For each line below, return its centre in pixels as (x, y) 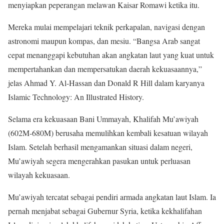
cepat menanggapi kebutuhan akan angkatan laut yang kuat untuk (111, 55)
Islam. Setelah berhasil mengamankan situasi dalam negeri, (100, 147)
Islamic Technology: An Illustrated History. (76, 97)
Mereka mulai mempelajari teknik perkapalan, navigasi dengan (106, 27)
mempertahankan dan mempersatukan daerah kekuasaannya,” (105, 69)
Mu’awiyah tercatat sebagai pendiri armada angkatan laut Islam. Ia (112, 197)
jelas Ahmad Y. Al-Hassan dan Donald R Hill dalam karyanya (106, 83)
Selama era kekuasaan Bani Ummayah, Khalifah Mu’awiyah (103, 119)
